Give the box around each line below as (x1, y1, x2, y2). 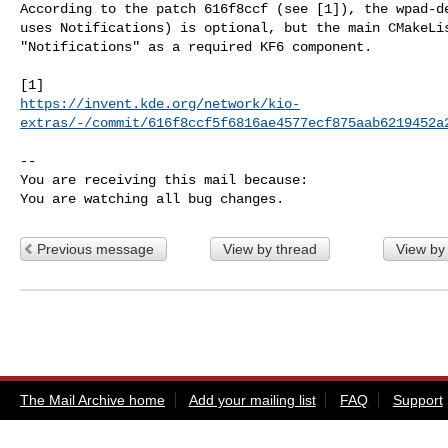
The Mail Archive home (20, 391, 165, 408)
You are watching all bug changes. (20, 190, 284, 207)
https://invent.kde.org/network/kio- (20, 95, 300, 112)
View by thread (222, 240, 317, 257)
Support (392, 391, 443, 408)
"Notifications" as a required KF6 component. (20, 38, 372, 55)
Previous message (37, 240, 154, 257)
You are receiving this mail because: (20, 171, 308, 188)
